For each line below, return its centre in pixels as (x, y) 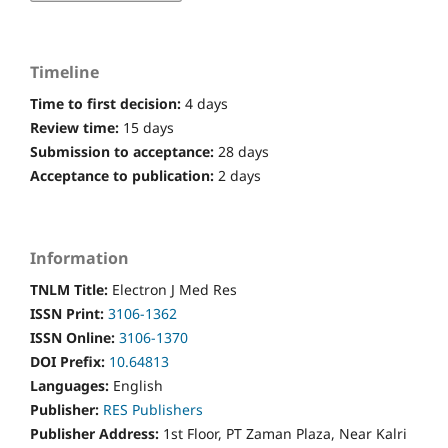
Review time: (76, 127)
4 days (206, 103)
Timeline (64, 71)
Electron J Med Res (174, 289)
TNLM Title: (71, 289)
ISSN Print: (69, 313)
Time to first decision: (107, 103)
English (138, 385)
